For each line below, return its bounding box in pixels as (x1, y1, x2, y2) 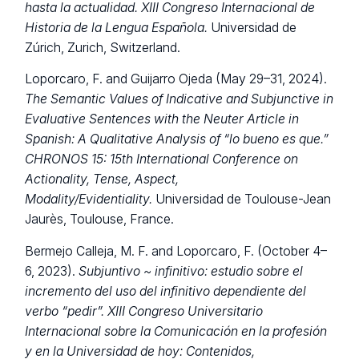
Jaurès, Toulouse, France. (25, 212, 175, 228)
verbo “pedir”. (25, 303, 108, 319)
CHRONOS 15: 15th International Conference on (25, 151, 299, 167)
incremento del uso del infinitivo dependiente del (25, 283, 307, 299)
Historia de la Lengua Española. (25, 20, 208, 36)
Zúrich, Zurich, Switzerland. (25, 40, 181, 56)
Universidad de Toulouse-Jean (152, 192, 332, 208)
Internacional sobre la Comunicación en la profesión (25, 323, 328, 339)
